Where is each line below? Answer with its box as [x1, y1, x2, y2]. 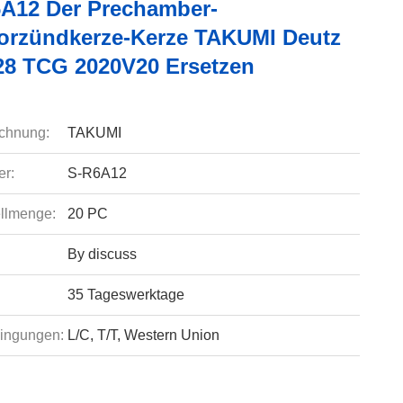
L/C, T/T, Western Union [67, 327, 219, 343]
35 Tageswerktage [67, 287, 184, 302]
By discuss [67, 246, 137, 262]
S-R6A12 [67, 166, 127, 181]
